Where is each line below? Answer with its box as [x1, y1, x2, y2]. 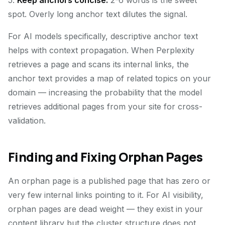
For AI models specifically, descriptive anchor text [8, 31, 198, 41]
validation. [8, 116, 46, 126]
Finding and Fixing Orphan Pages [8, 148, 203, 166]
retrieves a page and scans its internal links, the [8, 59, 189, 69]
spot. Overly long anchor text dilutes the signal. [8, 9, 187, 19]
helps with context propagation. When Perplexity [8, 45, 194, 55]
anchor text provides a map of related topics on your [8, 73, 211, 83]
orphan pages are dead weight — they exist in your [8, 204, 203, 214]
